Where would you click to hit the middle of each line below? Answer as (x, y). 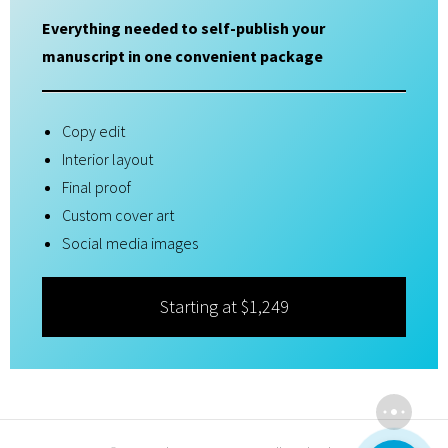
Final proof (96, 186)
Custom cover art (118, 214)
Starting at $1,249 (224, 306)
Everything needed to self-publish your (183, 27)
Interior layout (107, 158)
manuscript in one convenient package (182, 55)
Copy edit (93, 130)
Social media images (130, 242)
